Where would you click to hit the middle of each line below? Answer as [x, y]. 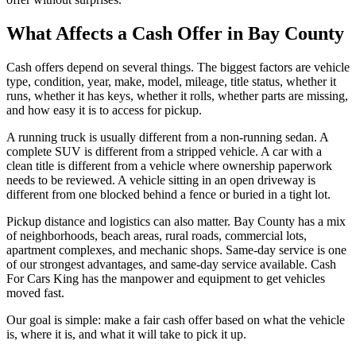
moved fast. [35, 292]
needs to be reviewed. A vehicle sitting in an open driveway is [161, 180]
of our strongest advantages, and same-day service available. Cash [171, 264]
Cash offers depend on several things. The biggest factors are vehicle [178, 67]
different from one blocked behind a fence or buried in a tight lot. [168, 194]
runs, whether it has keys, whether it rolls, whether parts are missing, [177, 95]
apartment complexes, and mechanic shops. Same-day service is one [176, 250]
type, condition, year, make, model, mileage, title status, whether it [171, 81]
